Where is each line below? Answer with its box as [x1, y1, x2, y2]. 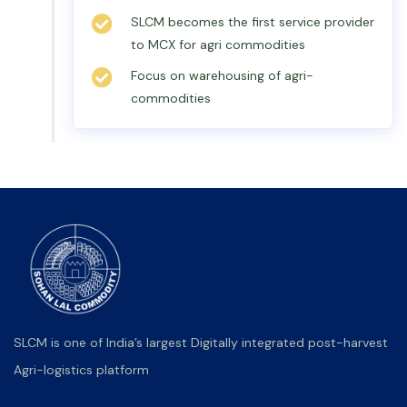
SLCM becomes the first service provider [131, 14, 374, 30]
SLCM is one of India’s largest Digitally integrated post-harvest [14, 334, 388, 351]
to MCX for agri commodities [131, 36, 305, 53]
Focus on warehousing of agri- [131, 67, 313, 84]
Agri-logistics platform [14, 362, 149, 378]
